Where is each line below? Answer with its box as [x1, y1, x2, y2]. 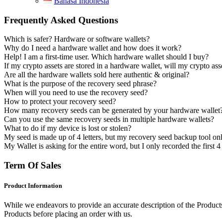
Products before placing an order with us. [4, 210, 132, 219]
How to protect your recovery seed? [4, 97, 116, 106]
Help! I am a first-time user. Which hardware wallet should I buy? [4, 53, 209, 61]
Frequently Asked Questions [4, 14, 118, 25]
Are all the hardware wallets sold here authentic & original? [4, 70, 189, 79]
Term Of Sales [4, 160, 61, 170]
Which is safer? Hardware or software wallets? [4, 35, 150, 44]
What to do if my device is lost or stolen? [4, 124, 131, 133]
